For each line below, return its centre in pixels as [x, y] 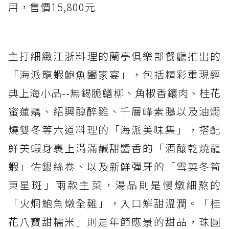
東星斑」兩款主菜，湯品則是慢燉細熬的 [114, 185]
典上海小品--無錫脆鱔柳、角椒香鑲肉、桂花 [114, 93]
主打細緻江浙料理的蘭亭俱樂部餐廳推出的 [114, 56]
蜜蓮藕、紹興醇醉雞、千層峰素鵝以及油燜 [114, 111]
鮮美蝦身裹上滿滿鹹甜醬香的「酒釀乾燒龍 [114, 148]
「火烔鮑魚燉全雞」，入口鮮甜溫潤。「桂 [114, 203]
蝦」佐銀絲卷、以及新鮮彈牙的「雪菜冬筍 [114, 167]
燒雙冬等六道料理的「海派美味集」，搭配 [114, 130]
